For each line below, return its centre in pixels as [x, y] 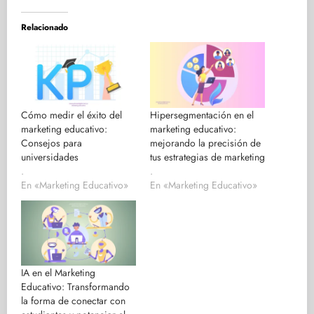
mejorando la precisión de [205, 143]
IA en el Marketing [58, 273]
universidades [50, 157]
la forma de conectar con [73, 301]
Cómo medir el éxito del [71, 115]
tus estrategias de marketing [207, 157]
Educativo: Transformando [75, 287]
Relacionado [45, 28]
